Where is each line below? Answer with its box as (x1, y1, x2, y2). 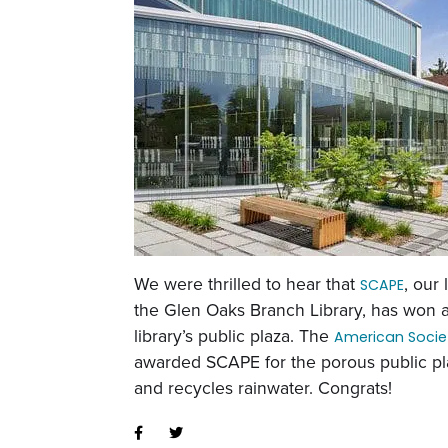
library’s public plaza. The (134, 323, 335, 348)
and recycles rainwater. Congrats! (134, 375, 393, 400)
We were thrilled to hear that (134, 271, 361, 296)
